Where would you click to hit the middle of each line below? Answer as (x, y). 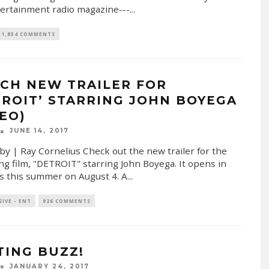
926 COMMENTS (66, 201)
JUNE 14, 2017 (39, 131)
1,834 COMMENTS (28, 34)
